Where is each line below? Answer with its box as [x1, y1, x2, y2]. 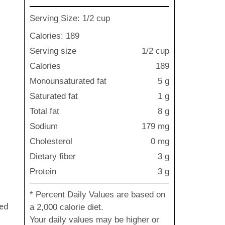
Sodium [30, 122, 58, 131]
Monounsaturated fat [30, 76, 106, 86]
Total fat [30, 106, 59, 116]
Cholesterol [30, 137, 72, 146]
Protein [30, 167, 56, 176]
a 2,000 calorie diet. [30, 202, 103, 212]
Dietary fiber [30, 152, 76, 161]
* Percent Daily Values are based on [30, 190, 165, 199]
